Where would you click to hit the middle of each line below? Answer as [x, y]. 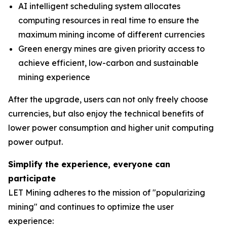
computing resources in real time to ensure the [109, 20]
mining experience [54, 77]
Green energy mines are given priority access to [111, 48]
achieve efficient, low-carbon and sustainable [108, 63]
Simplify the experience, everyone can [89, 164]
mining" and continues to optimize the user [91, 206]
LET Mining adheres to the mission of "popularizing [107, 192]
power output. [35, 142]
